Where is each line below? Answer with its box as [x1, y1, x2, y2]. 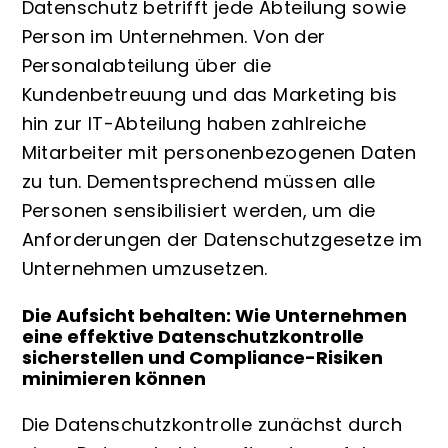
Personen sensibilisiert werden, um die [21, 198, 376, 224]
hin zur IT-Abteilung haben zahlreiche [21, 111, 367, 137]
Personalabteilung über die [21, 53, 271, 79]
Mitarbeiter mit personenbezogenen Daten [21, 140, 417, 166]
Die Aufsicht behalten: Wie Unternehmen [21, 302, 407, 328]
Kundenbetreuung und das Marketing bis [21, 82, 398, 108]
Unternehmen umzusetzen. [21, 256, 274, 282]
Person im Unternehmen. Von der [21, 24, 326, 50]
